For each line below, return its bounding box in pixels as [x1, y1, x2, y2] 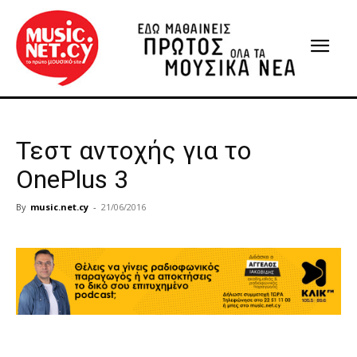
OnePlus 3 [16, 163, 128, 194]
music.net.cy [30, 200, 88, 213]
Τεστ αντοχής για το [16, 135, 251, 166]
